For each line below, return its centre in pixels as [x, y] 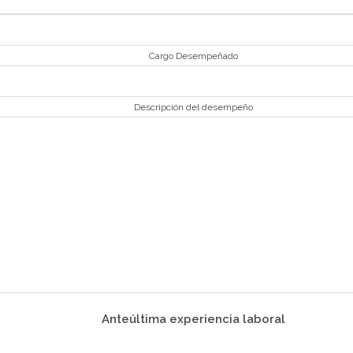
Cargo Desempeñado [194, 56]
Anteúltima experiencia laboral [194, 319]
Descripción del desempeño [194, 107]
